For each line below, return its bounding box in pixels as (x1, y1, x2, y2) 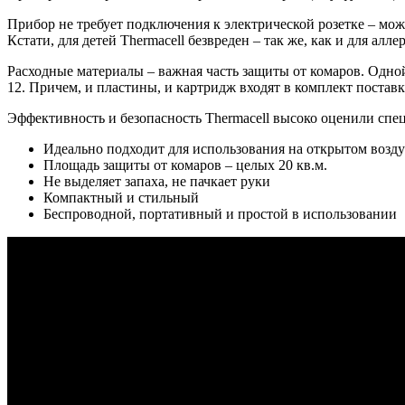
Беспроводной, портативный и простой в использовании (43, 206, 397, 222)
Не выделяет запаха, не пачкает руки (43, 174, 270, 190)
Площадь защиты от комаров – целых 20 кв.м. (43, 157, 327, 174)
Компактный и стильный (43, 190, 199, 206)
